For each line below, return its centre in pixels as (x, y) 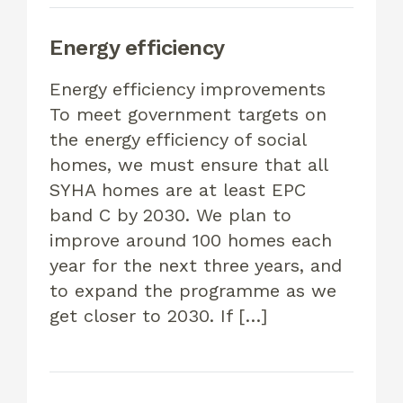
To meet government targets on (188, 115)
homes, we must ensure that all (188, 165)
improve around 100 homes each (191, 241)
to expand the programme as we (193, 291)
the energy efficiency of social (178, 140)
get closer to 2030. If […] (158, 316)
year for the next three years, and (196, 266)
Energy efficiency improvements (191, 90)
